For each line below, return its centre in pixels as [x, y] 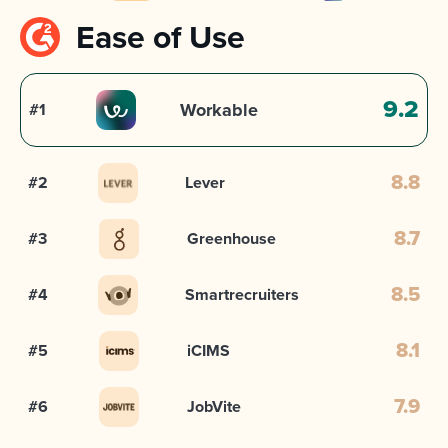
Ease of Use [160, 37]
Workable [218, 110]
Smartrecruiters [241, 295]
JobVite [213, 407]
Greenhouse [231, 239]
